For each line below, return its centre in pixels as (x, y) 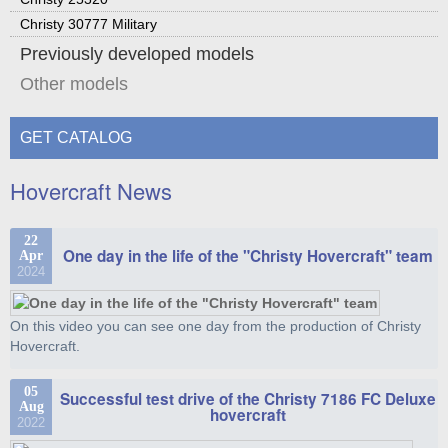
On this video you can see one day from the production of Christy (215, 325)
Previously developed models (137, 54)
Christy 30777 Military (88, 24)
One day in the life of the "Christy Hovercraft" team (247, 256)
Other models (74, 84)
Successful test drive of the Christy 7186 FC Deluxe (247, 398)
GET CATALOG (76, 137)
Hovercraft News (91, 190)
